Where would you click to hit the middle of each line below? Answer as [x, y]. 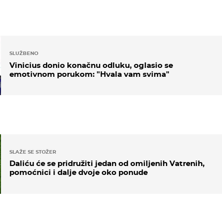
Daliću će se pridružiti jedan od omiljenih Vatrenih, [107, 164]
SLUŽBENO [24, 54]
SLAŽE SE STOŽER [32, 152]
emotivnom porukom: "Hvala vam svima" [89, 74]
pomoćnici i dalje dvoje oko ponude [78, 172]
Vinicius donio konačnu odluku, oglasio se [91, 65]
